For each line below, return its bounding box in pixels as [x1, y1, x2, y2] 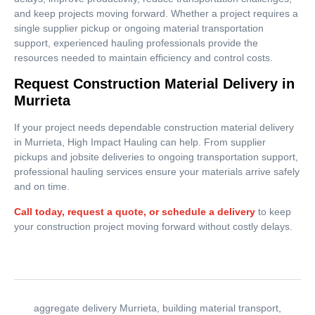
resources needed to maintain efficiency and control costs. [14, 51, 273, 63]
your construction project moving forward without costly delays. [14, 220, 292, 232]
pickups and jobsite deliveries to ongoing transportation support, [14, 151, 298, 163]
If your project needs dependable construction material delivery [14, 122, 294, 134]
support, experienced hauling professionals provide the [14, 37, 258, 49]
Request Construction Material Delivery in [14, 76, 295, 92]
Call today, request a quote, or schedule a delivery [14, 205, 255, 217]
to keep [255, 205, 291, 217]
